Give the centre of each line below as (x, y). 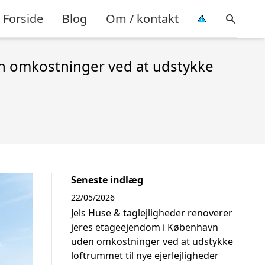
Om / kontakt (142, 18)
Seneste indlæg (107, 180)
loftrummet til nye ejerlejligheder (145, 256)
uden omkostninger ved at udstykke (152, 241)
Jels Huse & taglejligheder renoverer (152, 213)
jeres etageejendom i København (145, 227)
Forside (23, 18)
